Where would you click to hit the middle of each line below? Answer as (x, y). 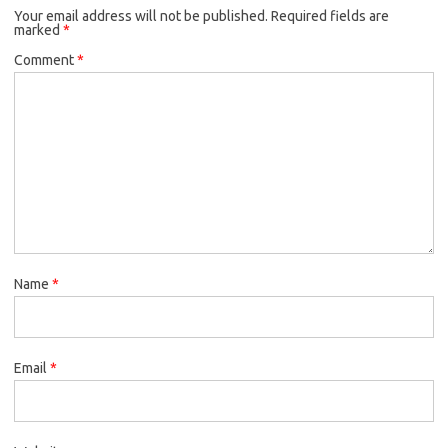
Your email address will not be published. (141, 15)
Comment (45, 59)
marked (38, 29)
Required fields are (330, 15)
